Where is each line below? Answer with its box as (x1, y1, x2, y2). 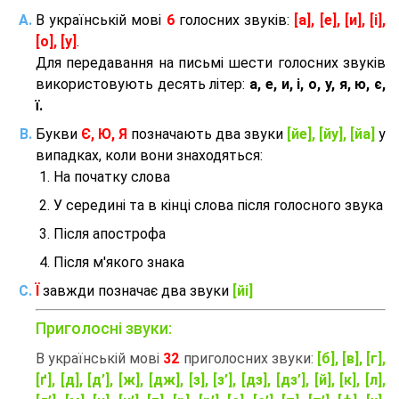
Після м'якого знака (53, 254, 184, 272)
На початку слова (53, 168, 170, 186)
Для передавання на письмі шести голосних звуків (36, 54, 386, 72)
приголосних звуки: (179, 350, 317, 368)
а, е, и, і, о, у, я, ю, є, (249, 76, 387, 94)
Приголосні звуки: (36, 319, 172, 338)
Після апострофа (53, 225, 166, 243)
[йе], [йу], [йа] (287, 126, 375, 143)
